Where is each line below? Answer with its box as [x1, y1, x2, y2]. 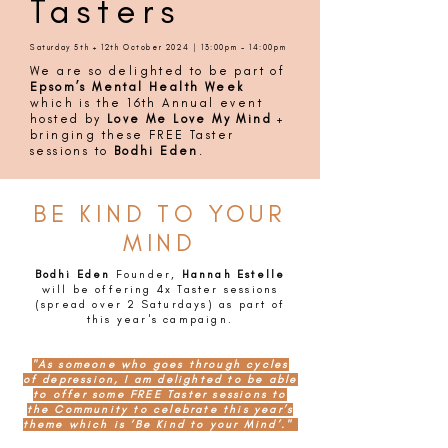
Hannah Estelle [181, 268, 286, 282]
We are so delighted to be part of [30, 64, 286, 79]
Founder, [110, 268, 182, 282]
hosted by [30, 112, 102, 127]
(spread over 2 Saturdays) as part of [34, 298, 286, 312]
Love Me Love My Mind [107, 112, 273, 127]
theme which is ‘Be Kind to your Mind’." [22, 418, 298, 432]
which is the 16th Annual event [30, 96, 263, 111]
